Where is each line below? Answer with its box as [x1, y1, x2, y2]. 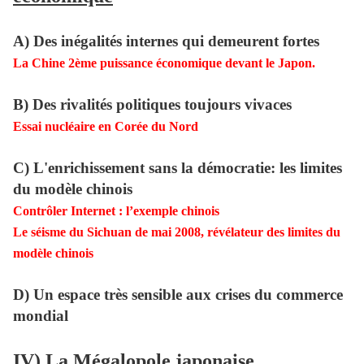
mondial [13, 307, 68, 325]
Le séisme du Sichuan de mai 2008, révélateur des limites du [13, 225, 340, 240]
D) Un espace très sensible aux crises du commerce [13, 286, 343, 304]
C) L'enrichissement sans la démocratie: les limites [13, 159, 342, 177]
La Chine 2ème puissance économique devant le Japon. [13, 56, 315, 71]
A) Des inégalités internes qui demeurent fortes [13, 32, 319, 50]
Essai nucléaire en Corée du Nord [13, 119, 198, 134]
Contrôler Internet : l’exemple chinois [13, 204, 219, 219]
